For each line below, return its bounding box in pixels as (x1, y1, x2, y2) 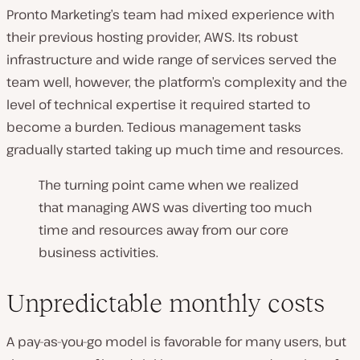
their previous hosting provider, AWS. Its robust (6, 28, 298, 47)
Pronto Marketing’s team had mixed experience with (6, 6, 334, 24)
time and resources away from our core (39, 221, 288, 239)
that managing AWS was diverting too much (39, 198, 312, 217)
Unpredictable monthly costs (6, 288, 325, 318)
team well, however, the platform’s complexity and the (6, 73, 347, 92)
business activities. (39, 243, 158, 262)
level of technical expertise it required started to (6, 96, 310, 114)
